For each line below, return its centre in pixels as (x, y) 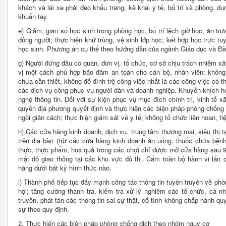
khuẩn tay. (33, 17)
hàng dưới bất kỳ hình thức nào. (65, 168)
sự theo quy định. (44, 209)
